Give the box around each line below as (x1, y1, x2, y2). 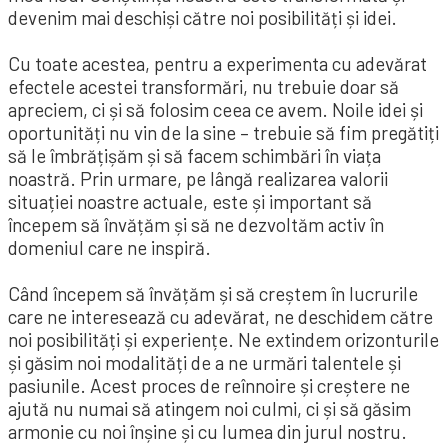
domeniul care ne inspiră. (8, 235, 211, 259)
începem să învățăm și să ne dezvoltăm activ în (8, 212, 384, 236)
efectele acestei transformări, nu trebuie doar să (8, 74, 399, 98)
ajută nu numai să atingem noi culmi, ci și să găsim (8, 396, 411, 420)
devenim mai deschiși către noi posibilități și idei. (8, 5, 397, 29)
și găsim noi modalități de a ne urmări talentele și (8, 350, 401, 374)
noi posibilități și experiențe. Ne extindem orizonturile (8, 327, 439, 351)
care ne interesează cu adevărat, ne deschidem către (8, 304, 433, 328)
